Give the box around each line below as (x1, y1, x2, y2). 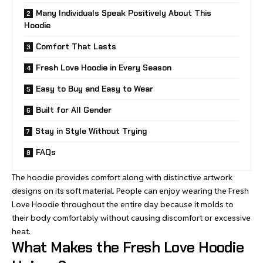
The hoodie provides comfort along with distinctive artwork (12, 172, 232, 183)
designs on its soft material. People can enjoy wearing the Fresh (12, 186, 249, 196)
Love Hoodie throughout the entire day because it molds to (12, 199, 234, 210)
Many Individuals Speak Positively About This (36, 8, 211, 18)
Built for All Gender (36, 104, 112, 115)
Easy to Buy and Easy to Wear (36, 83, 153, 94)
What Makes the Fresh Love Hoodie (12, 238, 244, 257)
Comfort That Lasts (36, 41, 116, 52)
